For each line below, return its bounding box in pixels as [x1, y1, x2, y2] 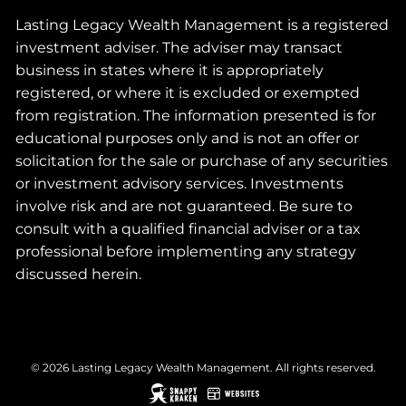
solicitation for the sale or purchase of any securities [15, 152, 389, 170]
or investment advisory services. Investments [15, 175, 344, 193]
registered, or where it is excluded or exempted [15, 84, 361, 102]
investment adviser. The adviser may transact [15, 39, 343, 57]
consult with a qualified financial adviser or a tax [15, 220, 362, 238]
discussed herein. [15, 266, 142, 284]
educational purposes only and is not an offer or [15, 130, 360, 148]
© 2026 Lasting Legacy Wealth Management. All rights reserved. [30, 361, 376, 375]
